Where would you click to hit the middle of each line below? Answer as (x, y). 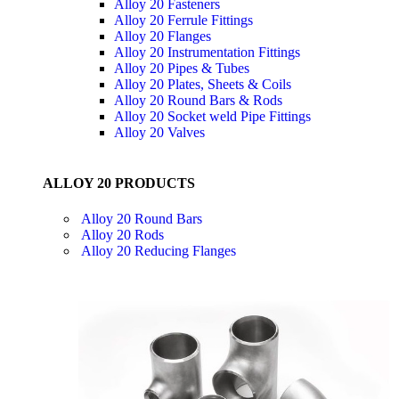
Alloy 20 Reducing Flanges (159, 250)
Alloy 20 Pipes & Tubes (182, 68)
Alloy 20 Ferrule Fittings (183, 20)
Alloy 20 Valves (159, 132)
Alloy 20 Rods (122, 234)
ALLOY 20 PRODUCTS (119, 183)
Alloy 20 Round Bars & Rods (198, 100)
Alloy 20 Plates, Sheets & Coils (203, 84)
